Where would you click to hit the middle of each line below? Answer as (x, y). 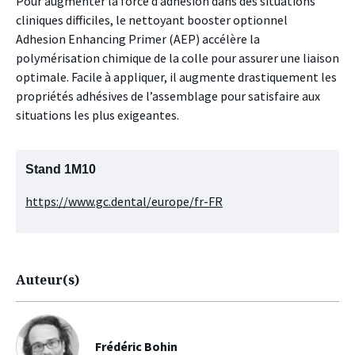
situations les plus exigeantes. (97, 115)
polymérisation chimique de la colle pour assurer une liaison (177, 57)
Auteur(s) (48, 279)
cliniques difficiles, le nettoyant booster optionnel (152, 19)
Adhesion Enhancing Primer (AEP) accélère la (138, 38)
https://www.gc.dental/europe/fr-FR (124, 201)
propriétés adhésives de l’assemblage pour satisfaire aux (168, 95)
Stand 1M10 (61, 169)
